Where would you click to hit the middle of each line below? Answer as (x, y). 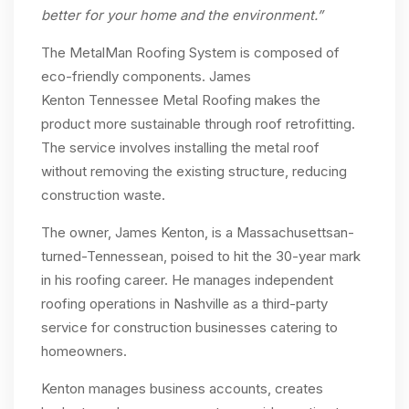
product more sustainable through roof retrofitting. (198, 124)
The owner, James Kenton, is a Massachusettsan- (198, 233)
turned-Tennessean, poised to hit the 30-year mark (201, 257)
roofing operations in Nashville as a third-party (184, 304)
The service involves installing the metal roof (180, 148)
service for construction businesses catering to (189, 328)
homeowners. (84, 351)
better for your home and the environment (178, 16)
